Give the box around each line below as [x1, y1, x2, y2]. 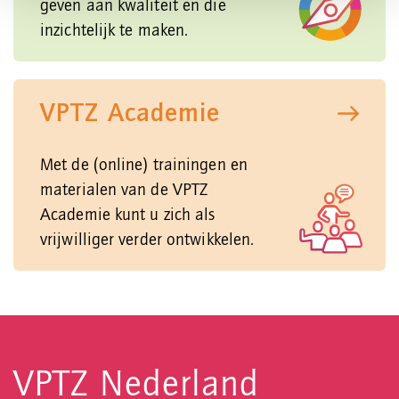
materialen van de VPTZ [40, 182, 208, 200]
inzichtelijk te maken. [40, 22, 189, 41]
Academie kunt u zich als [40, 207, 216, 225]
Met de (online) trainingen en [40, 157, 248, 175]
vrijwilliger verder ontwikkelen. [40, 232, 255, 250]
